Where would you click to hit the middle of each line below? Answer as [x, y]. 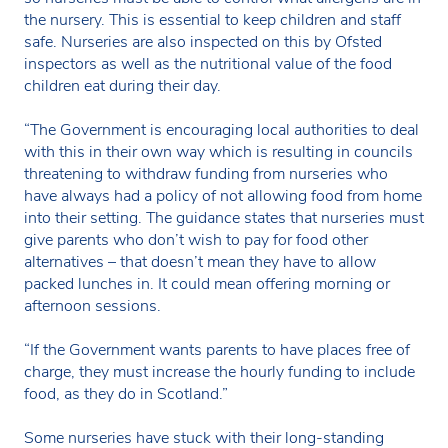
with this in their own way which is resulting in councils [218, 152]
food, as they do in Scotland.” [126, 394]
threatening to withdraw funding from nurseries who [206, 174]
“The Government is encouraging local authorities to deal [221, 130]
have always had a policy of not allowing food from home [223, 196]
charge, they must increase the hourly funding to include [219, 372]
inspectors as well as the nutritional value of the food [208, 64]
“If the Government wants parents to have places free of [217, 350]
